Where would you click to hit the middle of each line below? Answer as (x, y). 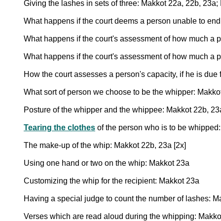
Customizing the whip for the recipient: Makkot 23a (111, 181)
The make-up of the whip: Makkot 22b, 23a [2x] (105, 145)
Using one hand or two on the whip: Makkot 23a (107, 163)
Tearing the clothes (59, 127)
